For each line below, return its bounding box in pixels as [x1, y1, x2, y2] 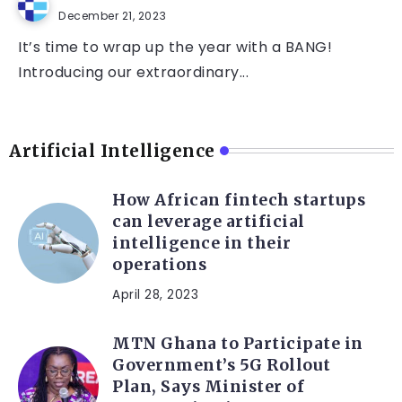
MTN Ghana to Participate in [112, 334, 363, 354]
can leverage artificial [112, 212, 305, 232]
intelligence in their [112, 233, 292, 254]
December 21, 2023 [58, 8, 167, 24]
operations [112, 255, 211, 275]
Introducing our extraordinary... [18, 62, 249, 83]
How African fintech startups [112, 190, 365, 211]
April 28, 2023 [112, 286, 198, 304]
